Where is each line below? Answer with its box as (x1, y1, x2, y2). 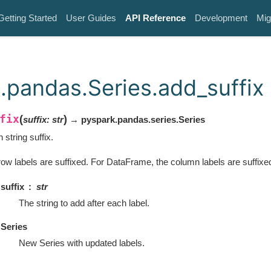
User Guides (66, 13, 116, 23)
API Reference (125, 13, 186, 23)
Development (195, 13, 247, 23)
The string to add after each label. (18, 198, 149, 209)
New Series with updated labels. (18, 238, 145, 249)
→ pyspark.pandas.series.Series (67, 114, 205, 125)
